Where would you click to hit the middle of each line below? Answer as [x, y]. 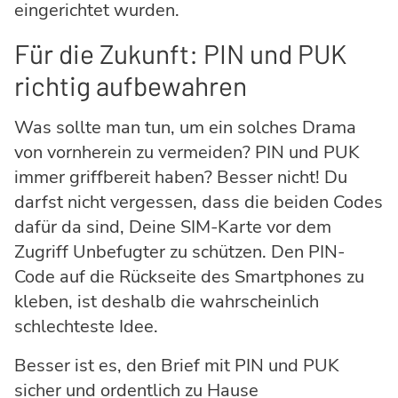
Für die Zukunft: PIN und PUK [180, 54]
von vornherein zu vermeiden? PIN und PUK [187, 153]
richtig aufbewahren [131, 86]
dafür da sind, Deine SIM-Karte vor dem [173, 227]
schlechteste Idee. [86, 327]
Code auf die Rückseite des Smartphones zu [189, 277]
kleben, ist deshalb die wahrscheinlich [167, 302]
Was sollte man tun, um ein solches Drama [185, 128]
